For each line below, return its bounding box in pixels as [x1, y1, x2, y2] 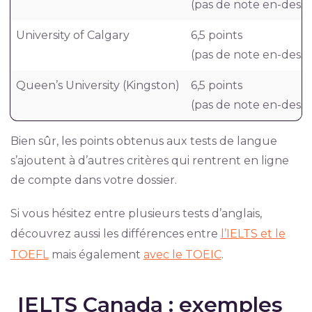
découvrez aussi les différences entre [10, 227, 221, 240]
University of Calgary [15, 29, 130, 42]
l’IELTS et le [220, 227, 286, 240]
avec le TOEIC [143, 248, 221, 261]
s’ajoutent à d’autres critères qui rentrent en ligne [10, 154, 289, 167]
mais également [48, 248, 143, 261]
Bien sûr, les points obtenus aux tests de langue [10, 134, 277, 148]
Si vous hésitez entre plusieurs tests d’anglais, [10, 207, 262, 220]
